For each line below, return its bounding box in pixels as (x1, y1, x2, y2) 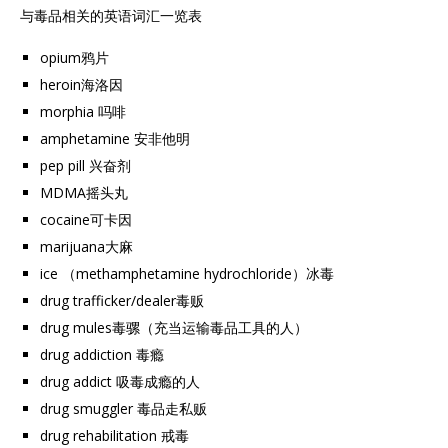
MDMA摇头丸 (40, 183, 128, 202)
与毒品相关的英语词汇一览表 (20, 6, 202, 25)
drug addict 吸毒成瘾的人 (40, 372, 200, 391)
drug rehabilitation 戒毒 (40, 426, 189, 445)
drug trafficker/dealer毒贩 (40, 291, 204, 310)
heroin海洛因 (40, 75, 123, 94)
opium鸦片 (40, 48, 109, 67)
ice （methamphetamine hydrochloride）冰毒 (40, 264, 334, 283)
